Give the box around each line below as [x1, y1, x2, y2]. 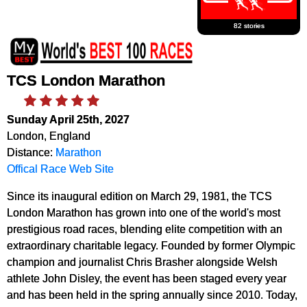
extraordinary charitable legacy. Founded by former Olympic [7, 239, 295, 252]
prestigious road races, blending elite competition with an [7, 223, 282, 236]
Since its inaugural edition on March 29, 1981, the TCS [7, 190, 272, 203]
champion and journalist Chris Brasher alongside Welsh [7, 256, 278, 269]
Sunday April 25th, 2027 [7, 113, 130, 126]
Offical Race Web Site [7, 162, 114, 175]
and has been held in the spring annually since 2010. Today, [7, 288, 297, 302]
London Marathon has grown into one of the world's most [7, 206, 280, 219]
